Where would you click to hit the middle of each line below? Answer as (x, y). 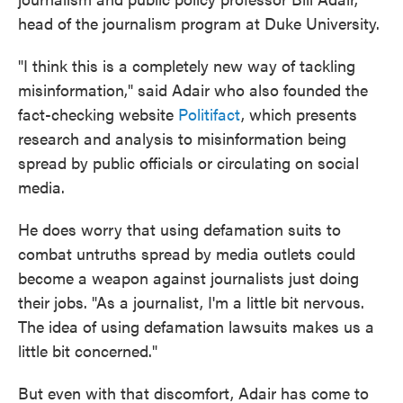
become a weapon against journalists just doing (188, 278)
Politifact (210, 114)
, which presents (299, 114)
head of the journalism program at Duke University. (199, 23)
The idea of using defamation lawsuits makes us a (196, 326)
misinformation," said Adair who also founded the (193, 90)
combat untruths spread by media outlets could (187, 253)
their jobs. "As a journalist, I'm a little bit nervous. (191, 302)
